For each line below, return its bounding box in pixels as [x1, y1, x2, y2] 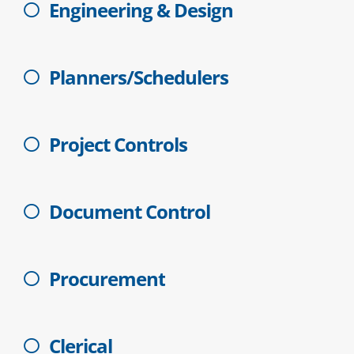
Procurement [49, 265, 165, 292]
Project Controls [49, 131, 187, 158]
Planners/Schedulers [49, 64, 228, 91]
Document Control [49, 198, 210, 225]
